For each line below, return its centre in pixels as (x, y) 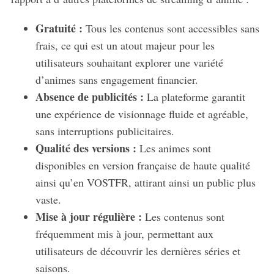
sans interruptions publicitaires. (105, 131)
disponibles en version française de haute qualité (143, 165)
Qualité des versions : (86, 148)
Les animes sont (173, 148)
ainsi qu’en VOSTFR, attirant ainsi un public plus (145, 182)
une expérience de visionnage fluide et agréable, (142, 113)
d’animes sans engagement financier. (117, 79)
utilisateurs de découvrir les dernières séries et (138, 250)
